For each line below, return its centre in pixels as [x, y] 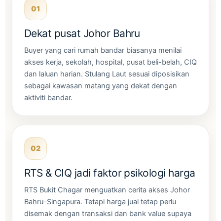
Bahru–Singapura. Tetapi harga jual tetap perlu [100, 202]
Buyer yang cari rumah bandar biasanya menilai [103, 50]
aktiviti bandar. [48, 98]
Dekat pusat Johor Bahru [82, 33]
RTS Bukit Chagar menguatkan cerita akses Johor [107, 190]
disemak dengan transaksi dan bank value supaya [108, 214]
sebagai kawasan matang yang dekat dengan [101, 86]
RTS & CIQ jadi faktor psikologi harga [110, 173]
